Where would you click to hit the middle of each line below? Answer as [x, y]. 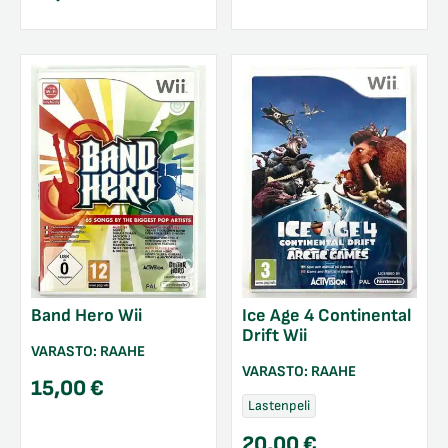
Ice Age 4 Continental [326, 316]
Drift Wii [274, 336]
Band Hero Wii [86, 316]
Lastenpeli [279, 405]
